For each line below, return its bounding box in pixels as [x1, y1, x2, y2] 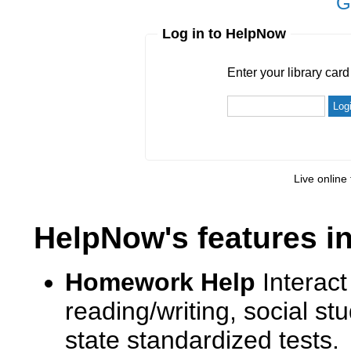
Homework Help [65, 268, 255, 296]
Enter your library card [157, 53, 293, 67]
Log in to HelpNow [162, 26, 286, 42]
